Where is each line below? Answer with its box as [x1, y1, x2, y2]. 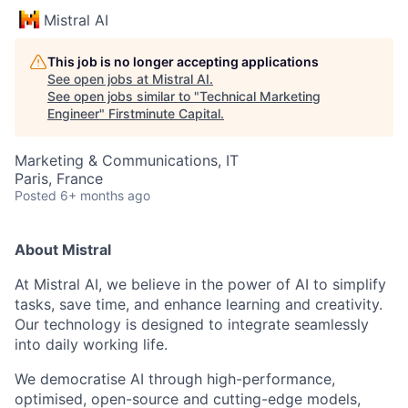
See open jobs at [47, 70, 152, 87]
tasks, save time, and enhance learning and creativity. [15, 294, 382, 313]
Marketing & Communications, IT [15, 150, 239, 169]
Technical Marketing [199, 87, 321, 104]
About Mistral [15, 240, 111, 259]
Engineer [47, 105, 99, 121]
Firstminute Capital [108, 105, 220, 121]
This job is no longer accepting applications [47, 53, 319, 69]
